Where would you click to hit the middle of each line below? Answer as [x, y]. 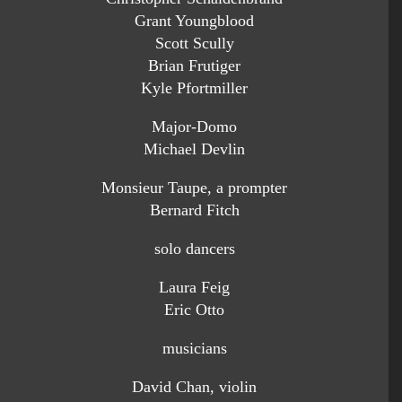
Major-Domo [194, 127]
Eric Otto [194, 310]
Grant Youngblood [194, 21]
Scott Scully [194, 44]
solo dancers [194, 249]
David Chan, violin [194, 387]
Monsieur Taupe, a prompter [194, 188]
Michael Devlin [194, 149]
